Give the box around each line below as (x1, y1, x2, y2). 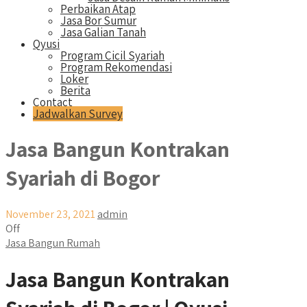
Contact (33, 95, 73, 110)
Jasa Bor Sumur (60, 13, 136, 28)
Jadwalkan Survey (33, 106, 123, 121)
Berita (60, 83, 90, 98)
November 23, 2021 (5, 206, 95, 221)
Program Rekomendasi (60, 60, 172, 75)
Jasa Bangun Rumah (5, 235, 100, 250)
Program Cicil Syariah (60, 48, 164, 63)
